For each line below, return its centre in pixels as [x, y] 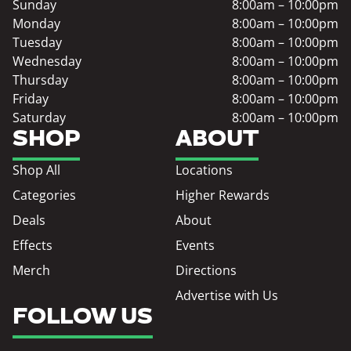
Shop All [36, 170]
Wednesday [47, 62]
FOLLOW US [83, 318]
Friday [31, 99]
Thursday [40, 80]
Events [195, 246]
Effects [33, 246]
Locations [204, 170]
